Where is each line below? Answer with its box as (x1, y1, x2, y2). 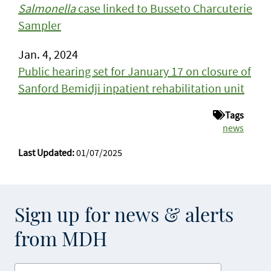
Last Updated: (18, 146, 74, 158)
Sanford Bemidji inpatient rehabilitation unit (18, 80, 244, 96)
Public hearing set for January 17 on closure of (18, 64, 251, 79)
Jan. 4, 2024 (18, 47, 78, 62)
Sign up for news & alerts (15, 206, 233, 226)
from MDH (15, 230, 107, 250)
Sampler (18, 18, 61, 33)
